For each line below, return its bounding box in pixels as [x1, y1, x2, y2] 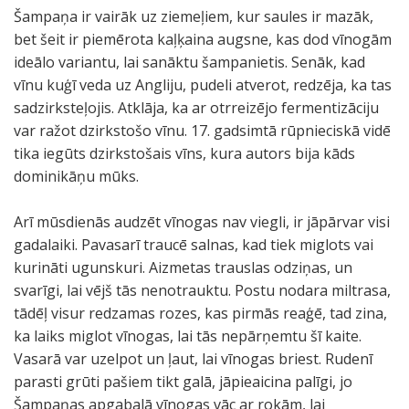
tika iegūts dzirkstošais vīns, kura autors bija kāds [14, 143, 355, 163]
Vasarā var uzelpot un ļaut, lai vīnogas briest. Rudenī [14, 349, 372, 369]
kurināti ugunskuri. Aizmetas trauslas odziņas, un [14, 257, 352, 278]
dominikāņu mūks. [14, 166, 139, 186]
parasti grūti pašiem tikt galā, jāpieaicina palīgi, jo [14, 372, 352, 392]
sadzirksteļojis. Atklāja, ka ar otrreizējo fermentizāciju [14, 98, 379, 118]
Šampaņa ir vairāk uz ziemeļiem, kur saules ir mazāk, [14, 6, 373, 26]
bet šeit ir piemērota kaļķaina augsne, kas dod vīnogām [14, 29, 392, 49]
